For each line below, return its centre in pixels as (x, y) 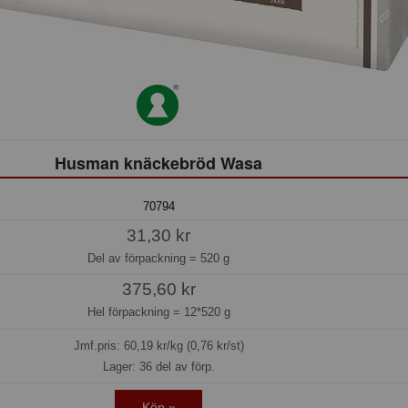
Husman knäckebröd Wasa (158, 163)
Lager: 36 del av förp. (158, 367)
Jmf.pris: (98, 346)
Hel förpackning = (135, 312)
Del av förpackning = (144, 258)
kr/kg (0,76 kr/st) (198, 346)
